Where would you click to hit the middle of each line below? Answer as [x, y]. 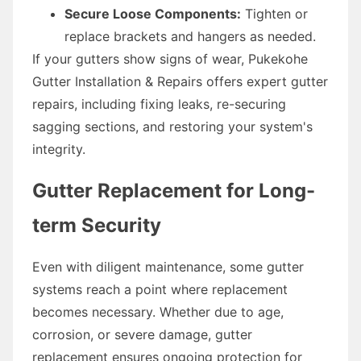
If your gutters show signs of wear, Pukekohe [170, 58]
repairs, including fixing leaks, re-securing [159, 104]
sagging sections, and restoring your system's [172, 126]
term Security [97, 225]
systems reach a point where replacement [160, 289]
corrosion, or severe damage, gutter [142, 334]
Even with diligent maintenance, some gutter [168, 266]
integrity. [59, 149]
